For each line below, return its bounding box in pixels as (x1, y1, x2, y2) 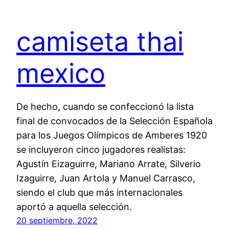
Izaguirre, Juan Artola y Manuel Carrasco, (16, 172, 195, 184)
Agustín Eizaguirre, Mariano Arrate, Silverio (16, 158, 201, 169)
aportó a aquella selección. (16, 201, 132, 212)
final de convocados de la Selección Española (16, 115, 213, 126)
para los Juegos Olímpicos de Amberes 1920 (16, 129, 207, 141)
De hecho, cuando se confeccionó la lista (16, 101, 194, 112)
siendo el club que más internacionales (16, 187, 182, 198)
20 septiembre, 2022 (16, 215, 98, 225)
